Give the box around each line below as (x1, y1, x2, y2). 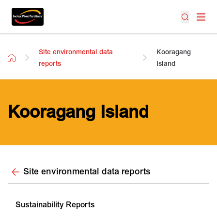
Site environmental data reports (23, 166, 151, 177)
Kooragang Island (8, 101, 149, 123)
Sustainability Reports (15, 200, 95, 210)
